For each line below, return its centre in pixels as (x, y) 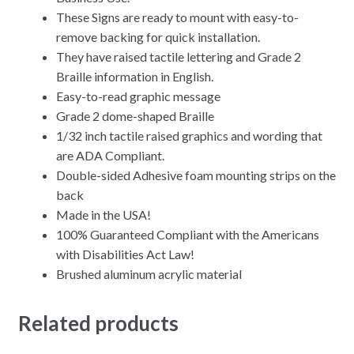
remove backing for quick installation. (158, 36)
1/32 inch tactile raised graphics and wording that (189, 135)
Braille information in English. (134, 76)
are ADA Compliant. (110, 155)
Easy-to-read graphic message (138, 96)
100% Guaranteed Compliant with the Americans (187, 234)
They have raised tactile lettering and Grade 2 (178, 56)
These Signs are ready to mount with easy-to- (177, 17)
